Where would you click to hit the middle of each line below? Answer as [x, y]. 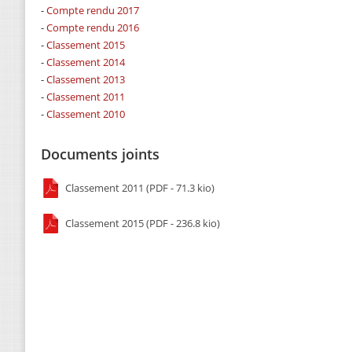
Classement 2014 [86, 62]
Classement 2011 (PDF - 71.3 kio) [139, 187]
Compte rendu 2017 [93, 10]
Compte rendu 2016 [93, 27]
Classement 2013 [86, 79]
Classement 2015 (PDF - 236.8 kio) [141, 223]
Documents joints [100, 154]
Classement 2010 [86, 114]
